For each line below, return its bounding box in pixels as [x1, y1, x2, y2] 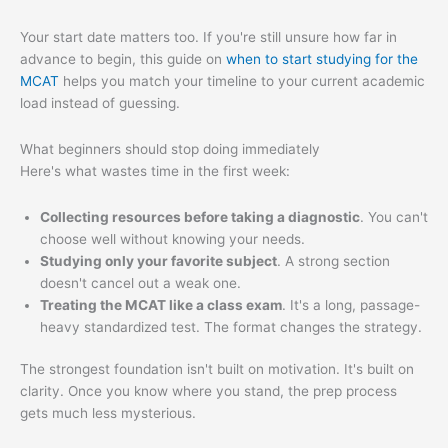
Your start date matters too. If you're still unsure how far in [20, 28, 397, 45]
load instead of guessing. [20, 94, 180, 111]
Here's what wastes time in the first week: [20, 162, 290, 179]
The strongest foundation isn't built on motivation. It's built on [20, 361, 414, 378]
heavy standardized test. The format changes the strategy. [40, 318, 422, 335]
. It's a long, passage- [282, 296, 420, 313]
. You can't [360, 208, 428, 225]
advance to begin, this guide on [20, 50, 226, 67]
